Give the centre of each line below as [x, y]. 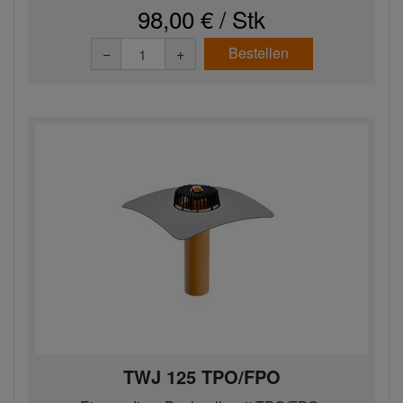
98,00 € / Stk [201, 18]
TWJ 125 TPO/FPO [201, 376]
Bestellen [258, 53]
